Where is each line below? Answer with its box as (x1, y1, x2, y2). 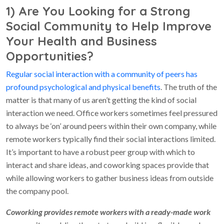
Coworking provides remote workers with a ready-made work (6, 207, 210, 216)
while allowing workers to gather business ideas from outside (6, 173, 213, 182)
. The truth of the (160, 82, 217, 91)
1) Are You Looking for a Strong (6, 3, 190, 18)
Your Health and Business (6, 33, 157, 48)
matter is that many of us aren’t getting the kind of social (6, 95, 196, 104)
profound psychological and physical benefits (6, 82, 160, 91)
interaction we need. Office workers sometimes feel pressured (6, 108, 217, 117)
